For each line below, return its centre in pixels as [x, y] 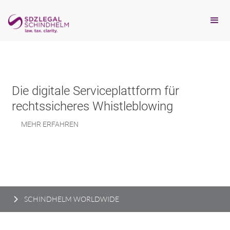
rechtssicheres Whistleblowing [91, 106]
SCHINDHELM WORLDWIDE [72, 199]
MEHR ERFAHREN [39, 124]
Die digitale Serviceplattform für [94, 91]
